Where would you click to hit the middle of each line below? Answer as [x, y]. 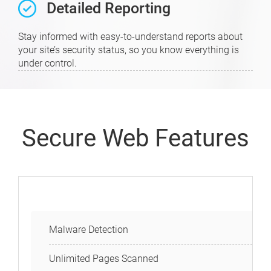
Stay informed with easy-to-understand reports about [130, 37]
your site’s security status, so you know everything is [129, 50]
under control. [47, 63]
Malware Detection [89, 230]
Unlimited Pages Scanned [104, 259]
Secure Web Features [135, 138]
